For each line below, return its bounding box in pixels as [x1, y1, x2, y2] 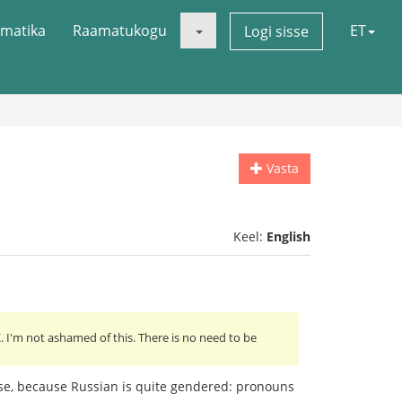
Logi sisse [244, 22, 309, 41]
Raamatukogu [73, 21, 167, 40]
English [267, 228, 310, 245]
